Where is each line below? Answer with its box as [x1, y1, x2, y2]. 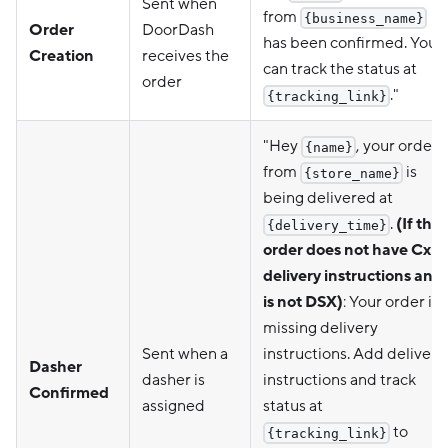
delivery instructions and [263, 265, 443, 286]
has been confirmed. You [263, 32, 437, 53]
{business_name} [303, 10, 424, 26]
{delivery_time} [266, 217, 387, 233]
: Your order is [343, 291, 439, 312]
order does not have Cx [263, 239, 431, 260]
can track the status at [263, 58, 417, 79]
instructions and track [263, 369, 416, 390]
